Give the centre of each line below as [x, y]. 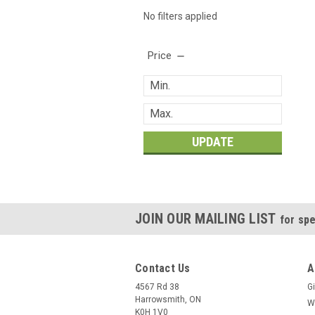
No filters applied [180, 16]
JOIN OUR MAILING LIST [207, 218]
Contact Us [163, 268]
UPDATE [212, 141]
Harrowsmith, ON [168, 299]
